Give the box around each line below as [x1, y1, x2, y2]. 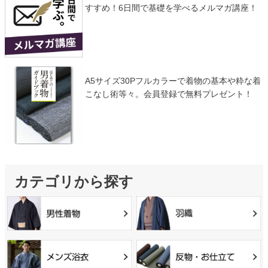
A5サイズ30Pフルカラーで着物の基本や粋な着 [84, 75, 261, 86]
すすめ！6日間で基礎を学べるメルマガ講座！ [84, 2, 257, 13]
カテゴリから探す [14, 173, 133, 190]
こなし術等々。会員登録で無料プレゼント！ [84, 89, 252, 99]
